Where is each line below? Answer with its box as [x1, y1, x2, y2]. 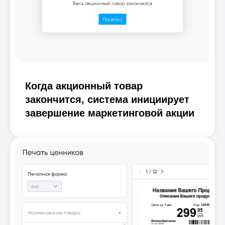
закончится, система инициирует [25, 94, 189, 105]
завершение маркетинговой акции [25, 107, 194, 119]
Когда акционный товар [25, 80, 143, 92]
